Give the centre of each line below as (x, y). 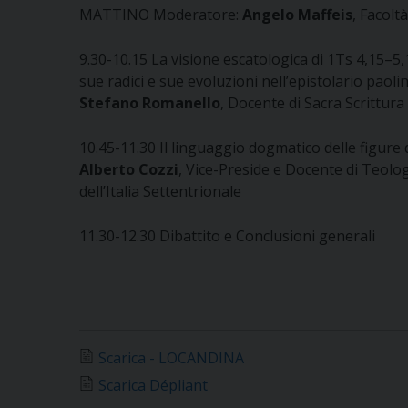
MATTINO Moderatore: (161, 15)
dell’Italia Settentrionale (160, 191)
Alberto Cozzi (129, 169)
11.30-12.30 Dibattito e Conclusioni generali (227, 236)
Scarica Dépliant (153, 385)
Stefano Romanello (150, 103)
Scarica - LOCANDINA (171, 358)
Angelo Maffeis (297, 15)
